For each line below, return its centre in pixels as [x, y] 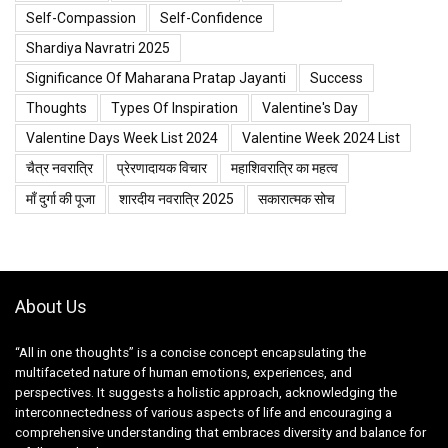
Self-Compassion [81, 17]
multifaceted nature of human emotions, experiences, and [183, 372]
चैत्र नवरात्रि [59, 167]
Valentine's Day [310, 107]
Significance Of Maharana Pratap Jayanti [156, 77]
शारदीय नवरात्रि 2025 [176, 198]
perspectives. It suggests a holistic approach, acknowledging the [206, 392]
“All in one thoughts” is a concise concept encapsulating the [190, 352]
